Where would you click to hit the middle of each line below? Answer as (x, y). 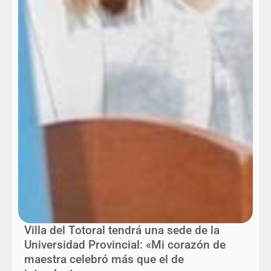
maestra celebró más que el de (104, 259)
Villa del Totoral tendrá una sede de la (122, 230)
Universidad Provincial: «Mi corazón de (125, 244)
